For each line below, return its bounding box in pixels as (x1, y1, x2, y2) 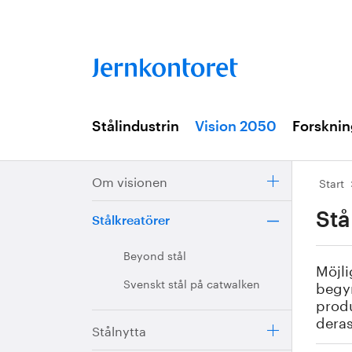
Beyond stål (123, 246, 186, 263)
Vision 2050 (195, 119, 277, 134)
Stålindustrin (92, 119, 179, 134)
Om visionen (92, 170, 167, 190)
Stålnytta (92, 320, 146, 339)
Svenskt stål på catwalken (123, 274, 260, 291)
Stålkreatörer (92, 214, 170, 227)
